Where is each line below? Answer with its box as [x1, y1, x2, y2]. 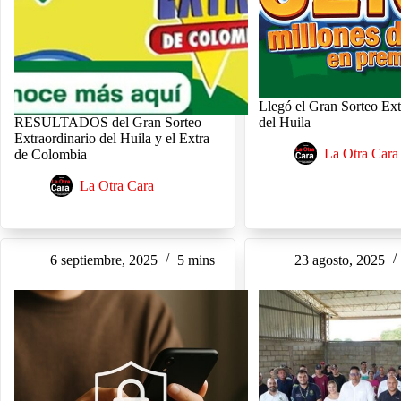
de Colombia [14, 147, 87, 163]
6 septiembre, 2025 [50, 252, 158, 268]
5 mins [177, 252, 215, 268]
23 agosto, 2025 [294, 252, 386, 268]
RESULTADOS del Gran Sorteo [14, 115, 201, 131]
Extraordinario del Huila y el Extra [14, 131, 209, 147]
